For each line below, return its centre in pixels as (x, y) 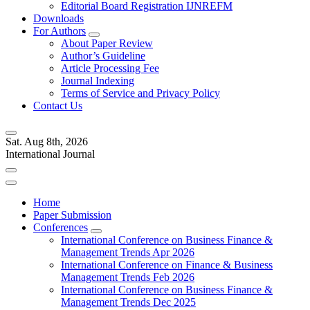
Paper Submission (72, 215)
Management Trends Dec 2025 (128, 302)
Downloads (58, 18)
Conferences (61, 227)
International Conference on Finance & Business (167, 265)
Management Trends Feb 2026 (128, 277)
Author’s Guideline (103, 56)
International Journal (50, 154)
